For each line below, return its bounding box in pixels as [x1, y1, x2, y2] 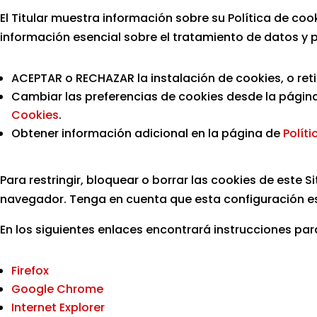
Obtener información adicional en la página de [11, 125, 283, 142]
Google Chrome [11, 281, 103, 297]
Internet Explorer [11, 299, 105, 316]
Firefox [11, 263, 49, 279]
